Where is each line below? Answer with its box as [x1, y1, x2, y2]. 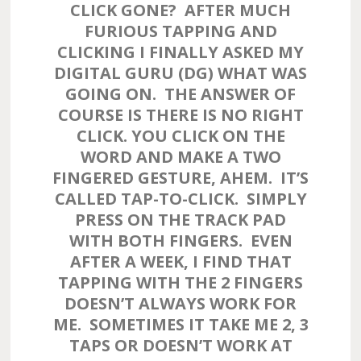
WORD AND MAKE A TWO [80, 146, 281, 168]
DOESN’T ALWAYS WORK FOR [64, 293, 297, 314]
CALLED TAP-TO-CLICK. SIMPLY [54, 188, 307, 210]
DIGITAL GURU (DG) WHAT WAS [54, 62, 307, 84]
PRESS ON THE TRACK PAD [75, 209, 286, 230]
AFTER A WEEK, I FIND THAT [69, 251, 292, 272]
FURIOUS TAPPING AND [84, 20, 277, 42]
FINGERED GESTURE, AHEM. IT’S [52, 167, 309, 189]
